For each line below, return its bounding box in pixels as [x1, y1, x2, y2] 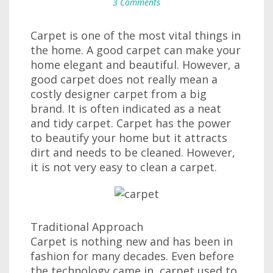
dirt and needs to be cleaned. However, [30, 145, 235, 160]
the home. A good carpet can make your [30, 43, 241, 57]
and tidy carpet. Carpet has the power [30, 116, 231, 130]
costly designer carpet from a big [30, 87, 207, 101]
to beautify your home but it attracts [30, 130, 227, 145]
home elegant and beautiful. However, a [30, 57, 240, 72]
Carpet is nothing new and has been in [30, 234, 233, 249]
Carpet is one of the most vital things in [30, 28, 241, 43]
